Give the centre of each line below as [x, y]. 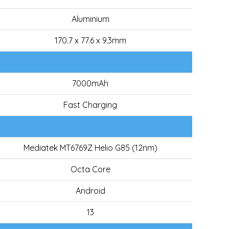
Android [90, 191]
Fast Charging [90, 105]
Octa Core [90, 169]
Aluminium [90, 19]
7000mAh [90, 83]
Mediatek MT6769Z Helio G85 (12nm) [90, 148]
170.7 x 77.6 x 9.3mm [90, 40]
